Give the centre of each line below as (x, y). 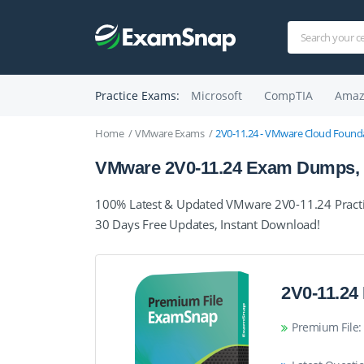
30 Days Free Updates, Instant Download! (208, 224)
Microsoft (216, 95)
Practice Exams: (137, 95)
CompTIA (288, 95)
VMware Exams (169, 133)
